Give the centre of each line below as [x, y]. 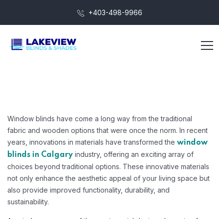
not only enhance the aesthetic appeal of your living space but [109, 178]
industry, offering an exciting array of [133, 154]
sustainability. [29, 202]
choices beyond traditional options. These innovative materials [108, 166]
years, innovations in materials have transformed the [92, 142]
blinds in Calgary [40, 155]
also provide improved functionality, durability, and [88, 190]
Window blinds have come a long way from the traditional [100, 119]
